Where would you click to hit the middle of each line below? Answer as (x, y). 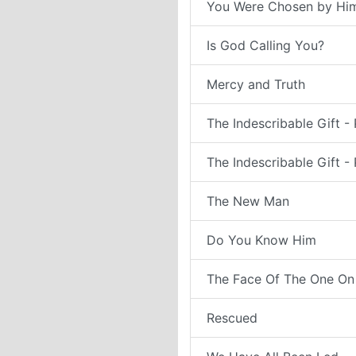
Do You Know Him (261, 240)
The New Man (248, 201)
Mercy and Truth (256, 84)
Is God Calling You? (265, 45)
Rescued (232, 318)
